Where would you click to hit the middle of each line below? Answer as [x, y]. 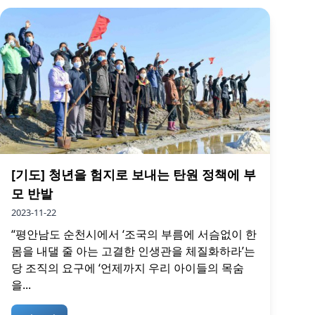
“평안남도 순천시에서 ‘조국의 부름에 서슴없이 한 [134, 234]
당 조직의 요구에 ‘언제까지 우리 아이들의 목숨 [128, 268]
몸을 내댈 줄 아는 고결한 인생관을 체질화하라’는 [133, 251]
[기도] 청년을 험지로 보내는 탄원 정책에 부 [134, 174]
